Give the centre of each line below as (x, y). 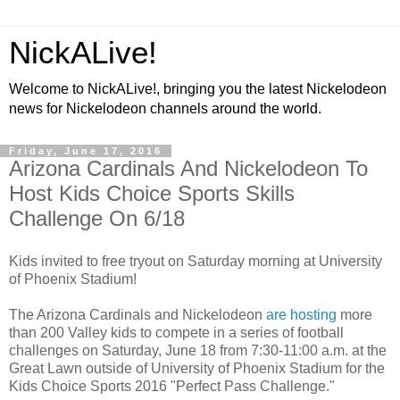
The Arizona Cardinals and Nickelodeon (137, 314)
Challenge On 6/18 (97, 218)
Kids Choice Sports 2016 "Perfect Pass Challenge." (172, 386)
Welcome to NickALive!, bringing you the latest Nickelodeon (198, 89)
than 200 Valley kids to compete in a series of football (176, 332)
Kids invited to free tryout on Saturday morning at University (196, 261)
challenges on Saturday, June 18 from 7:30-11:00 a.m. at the (198, 350)
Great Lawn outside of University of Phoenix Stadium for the (197, 368)
